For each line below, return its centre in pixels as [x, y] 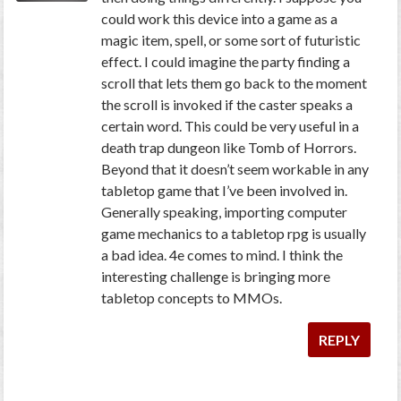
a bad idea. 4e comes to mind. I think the [222, 255]
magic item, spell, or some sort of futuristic [231, 40]
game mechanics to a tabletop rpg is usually [234, 234]
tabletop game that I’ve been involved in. [225, 191]
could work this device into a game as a [220, 19]
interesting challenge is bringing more [216, 277]
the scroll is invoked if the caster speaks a [227, 105]
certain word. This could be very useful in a [230, 126]
